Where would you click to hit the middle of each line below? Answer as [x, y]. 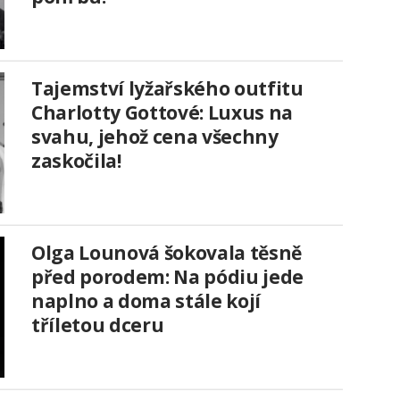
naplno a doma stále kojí [146, 301]
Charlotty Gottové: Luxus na [162, 113]
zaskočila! [76, 161]
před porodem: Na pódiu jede [167, 277]
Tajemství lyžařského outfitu [167, 89]
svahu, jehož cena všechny [155, 137]
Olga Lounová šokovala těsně [167, 253]
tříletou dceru [98, 325]
